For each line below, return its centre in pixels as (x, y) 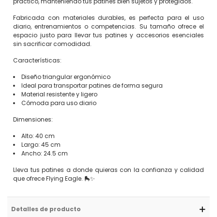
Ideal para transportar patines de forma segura (92, 85)
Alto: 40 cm (38, 136)
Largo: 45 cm (41, 145)
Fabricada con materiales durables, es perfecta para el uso (108, 18)
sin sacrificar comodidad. (52, 44)
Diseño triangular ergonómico (66, 77)
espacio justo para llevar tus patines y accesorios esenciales (108, 35)
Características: (37, 60)
